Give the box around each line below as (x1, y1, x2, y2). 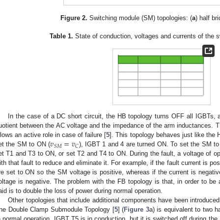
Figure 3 (124, 206, 149, 214)
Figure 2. (60, 14, 88, 22)
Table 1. (50, 32, 74, 40)
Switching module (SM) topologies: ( (87, 14, 192, 22)
